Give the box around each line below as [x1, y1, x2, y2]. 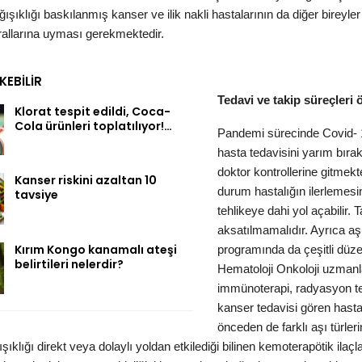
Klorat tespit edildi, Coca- [15, 103, 170, 120]
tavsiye [15, 187, 58, 204]
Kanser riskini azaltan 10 [15, 172, 157, 189]
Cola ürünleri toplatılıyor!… [15, 117, 172, 134]
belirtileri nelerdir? [15, 256, 124, 273]
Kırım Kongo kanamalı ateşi [15, 242, 177, 259]
